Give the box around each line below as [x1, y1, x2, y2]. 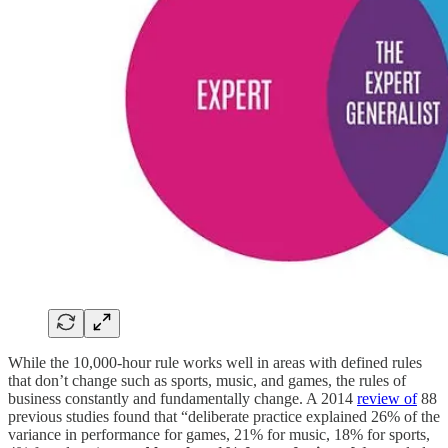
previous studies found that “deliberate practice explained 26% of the [8, 408, 440, 426]
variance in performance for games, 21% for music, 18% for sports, [8, 426, 430, 444]
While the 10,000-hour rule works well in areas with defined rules [8, 354, 422, 372]
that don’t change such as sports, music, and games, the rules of [8, 372, 406, 390]
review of [357, 390, 417, 408]
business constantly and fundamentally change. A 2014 [8, 390, 357, 408]
